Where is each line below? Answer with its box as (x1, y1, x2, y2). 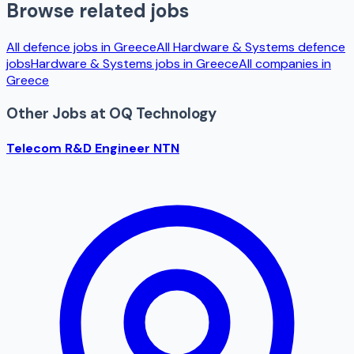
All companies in (239, 55, 331, 72)
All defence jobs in (6, 39, 114, 55)
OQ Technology (109, 103, 217, 123)
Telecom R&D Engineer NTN (6, 139, 179, 156)
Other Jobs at (6, 103, 109, 123)
